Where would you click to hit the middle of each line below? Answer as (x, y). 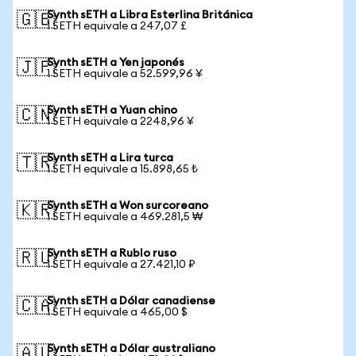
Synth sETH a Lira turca (110, 158)
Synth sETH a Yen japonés (116, 63)
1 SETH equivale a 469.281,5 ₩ (125, 217)
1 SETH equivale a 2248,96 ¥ (120, 122)
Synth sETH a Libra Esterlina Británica (150, 15)
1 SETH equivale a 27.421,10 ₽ (121, 265)
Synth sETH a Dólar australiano (131, 349)
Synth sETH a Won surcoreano (128, 206)
